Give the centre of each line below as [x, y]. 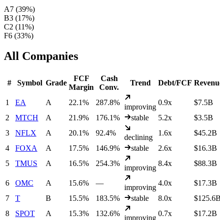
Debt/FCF [175, 83]
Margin [81, 87]
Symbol [29, 83]
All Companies [41, 56]
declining [138, 137]
